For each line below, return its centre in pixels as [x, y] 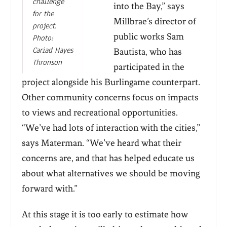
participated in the [149, 67]
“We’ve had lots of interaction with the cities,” [111, 128]
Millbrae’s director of [155, 22]
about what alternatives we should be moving [110, 174]
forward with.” [50, 189]
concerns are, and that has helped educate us [108, 158]
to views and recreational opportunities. [100, 113]
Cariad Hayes [52, 50]
